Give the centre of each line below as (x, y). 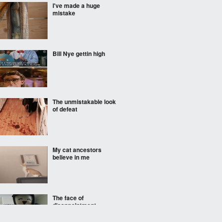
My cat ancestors (77, 150)
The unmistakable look (84, 102)
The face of (68, 198)
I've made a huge (76, 5)
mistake (64, 13)
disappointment (74, 205)
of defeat (65, 109)
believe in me (71, 157)
